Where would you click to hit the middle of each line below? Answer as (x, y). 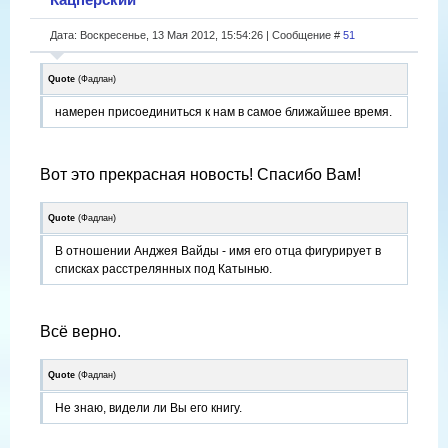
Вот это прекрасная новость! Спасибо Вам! (200, 174)
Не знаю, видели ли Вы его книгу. (148, 407)
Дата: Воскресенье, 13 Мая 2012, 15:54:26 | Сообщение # (196, 34)
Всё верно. (80, 331)
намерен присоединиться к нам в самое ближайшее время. (223, 111)
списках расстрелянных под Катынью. (163, 268)
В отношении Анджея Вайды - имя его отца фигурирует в (218, 250)
